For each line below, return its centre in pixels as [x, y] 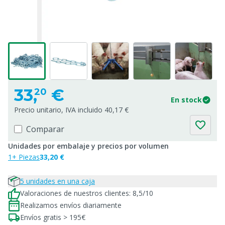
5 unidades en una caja [58, 181]
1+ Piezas [24, 157]
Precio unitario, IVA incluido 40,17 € [71, 110]
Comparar [45, 129]
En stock [186, 100]
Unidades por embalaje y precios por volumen [88, 146]
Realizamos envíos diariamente [71, 205]
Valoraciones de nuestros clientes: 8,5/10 [87, 193]
